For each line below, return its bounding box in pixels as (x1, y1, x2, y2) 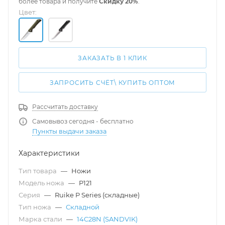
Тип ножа (19, 202, 53, 211)
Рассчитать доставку (32, 102, 98, 110)
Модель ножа (19, 178, 66, 187)
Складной (66, 202, 99, 211)
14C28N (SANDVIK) (77, 214, 138, 223)
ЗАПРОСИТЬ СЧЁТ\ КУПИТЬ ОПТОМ (49, 78, 176, 86)
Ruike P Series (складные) (55, 190, 140, 199)
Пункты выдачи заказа (32, 127, 106, 135)
